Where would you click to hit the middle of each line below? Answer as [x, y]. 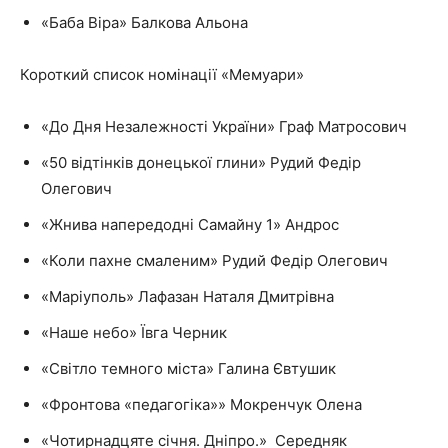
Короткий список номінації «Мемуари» [162, 75]
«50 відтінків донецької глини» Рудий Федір [201, 163]
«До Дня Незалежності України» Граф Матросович [224, 127]
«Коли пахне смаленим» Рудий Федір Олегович [214, 261]
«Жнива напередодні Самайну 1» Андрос [190, 225]
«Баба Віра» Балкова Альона [144, 23]
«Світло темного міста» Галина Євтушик [188, 369]
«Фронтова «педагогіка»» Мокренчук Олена [201, 405]
